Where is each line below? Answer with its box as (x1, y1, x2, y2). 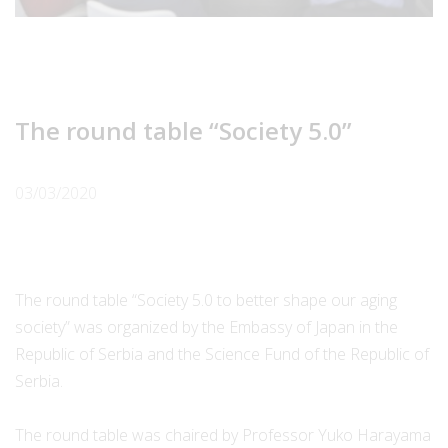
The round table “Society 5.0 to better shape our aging (15, 288, 397, 311)
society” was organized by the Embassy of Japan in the (15, 315, 398, 338)
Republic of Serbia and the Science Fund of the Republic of (15, 342, 429, 365)
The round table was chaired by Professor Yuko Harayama (15, 423, 431, 446)
